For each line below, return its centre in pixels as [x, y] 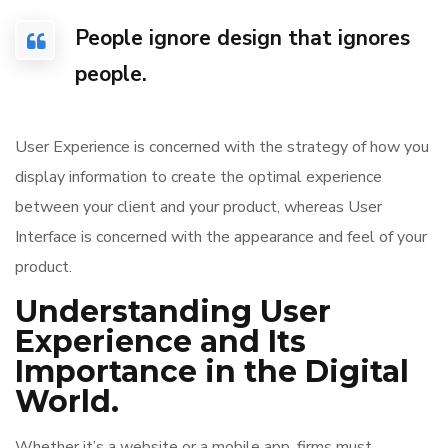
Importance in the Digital [212, 371]
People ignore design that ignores [242, 38]
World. [67, 401]
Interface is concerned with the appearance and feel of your [221, 237]
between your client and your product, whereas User [198, 207]
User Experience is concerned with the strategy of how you [222, 147]
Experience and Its [160, 341]
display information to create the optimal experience [198, 177]
